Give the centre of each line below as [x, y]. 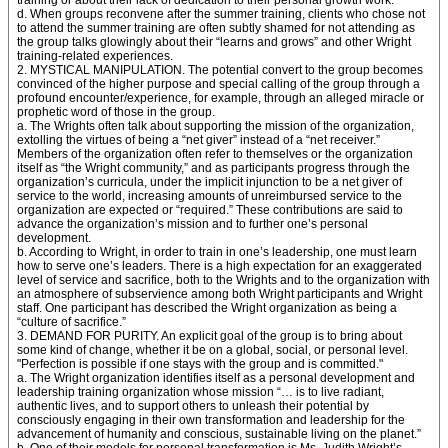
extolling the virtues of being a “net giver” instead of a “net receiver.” [198, 140]
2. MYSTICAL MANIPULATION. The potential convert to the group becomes [220, 70]
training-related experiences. [95, 56]
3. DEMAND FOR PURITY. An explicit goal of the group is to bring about [209, 336]
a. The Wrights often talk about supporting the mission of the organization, [215, 126]
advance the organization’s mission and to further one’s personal [192, 224]
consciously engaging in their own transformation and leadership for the [211, 420]
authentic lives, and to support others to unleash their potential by [193, 406]
